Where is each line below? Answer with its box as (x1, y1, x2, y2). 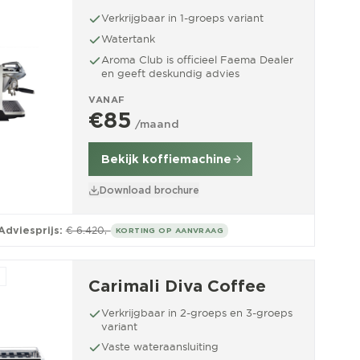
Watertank (101, 32, 155, 45)
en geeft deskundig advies (101, 67, 239, 80)
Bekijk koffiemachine (101, 153, 231, 166)
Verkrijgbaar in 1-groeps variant (101, 11, 264, 24)
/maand (135, 118, 179, 130)
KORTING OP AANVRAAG (115, 225, 224, 235)
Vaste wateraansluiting (101, 340, 219, 353)
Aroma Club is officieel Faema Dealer (101, 53, 293, 66)
